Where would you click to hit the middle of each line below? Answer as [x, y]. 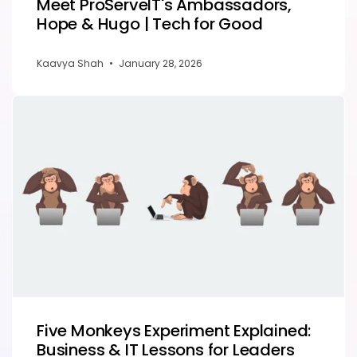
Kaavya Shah [71, 63]
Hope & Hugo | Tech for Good [150, 24]
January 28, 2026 [161, 63]
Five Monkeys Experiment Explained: [174, 330]
